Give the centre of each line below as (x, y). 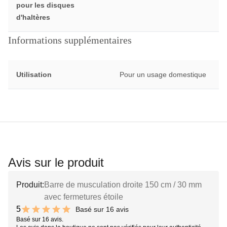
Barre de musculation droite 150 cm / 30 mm (123, 185)
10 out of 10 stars (46, 214)
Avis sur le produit (56, 163)
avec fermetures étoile (84, 197)
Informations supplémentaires (70, 40)
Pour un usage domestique (163, 75)
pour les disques (45, 5)
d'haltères (33, 17)
